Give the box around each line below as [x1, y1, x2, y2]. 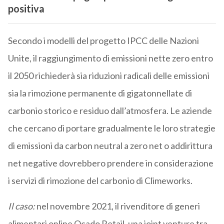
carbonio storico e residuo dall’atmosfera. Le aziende [7, 104, 212, 116]
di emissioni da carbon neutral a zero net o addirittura [7, 139, 212, 151]
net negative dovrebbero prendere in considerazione [7, 157, 213, 168]
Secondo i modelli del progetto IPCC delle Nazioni [7, 34, 199, 46]
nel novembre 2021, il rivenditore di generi [34, 200, 200, 211]
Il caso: [7, 200, 35, 211]
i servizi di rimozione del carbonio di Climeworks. [7, 174, 192, 186]
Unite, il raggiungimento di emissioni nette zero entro [7, 52, 213, 63]
